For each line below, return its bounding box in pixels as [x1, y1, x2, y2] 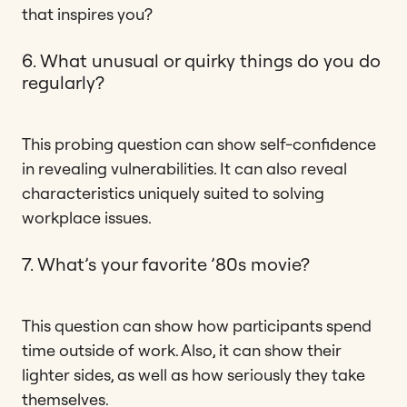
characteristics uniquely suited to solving [22, 182, 324, 203]
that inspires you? [22, 3, 153, 25]
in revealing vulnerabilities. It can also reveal [22, 157, 347, 179]
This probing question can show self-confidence [22, 133, 376, 154]
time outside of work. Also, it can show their [22, 339, 342, 361]
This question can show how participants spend [22, 314, 372, 336]
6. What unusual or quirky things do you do [22, 48, 381, 72]
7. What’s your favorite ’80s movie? [22, 252, 310, 275]
